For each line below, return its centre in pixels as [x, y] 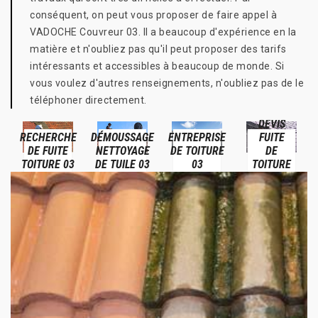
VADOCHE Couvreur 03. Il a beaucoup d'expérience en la [163, 32]
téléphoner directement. [88, 100]
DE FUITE [48, 150]
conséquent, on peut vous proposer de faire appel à [153, 15]
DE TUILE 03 [122, 164]
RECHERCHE [48, 137]
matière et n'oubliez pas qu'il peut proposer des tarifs [158, 49]
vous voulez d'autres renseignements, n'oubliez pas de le [167, 83]
